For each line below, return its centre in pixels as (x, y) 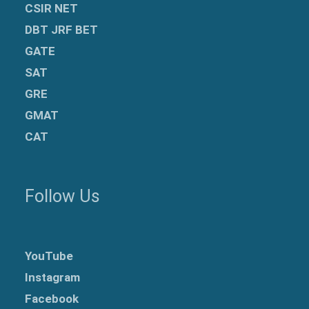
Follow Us (62, 197)
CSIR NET (51, 9)
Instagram (52, 277)
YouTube (49, 256)
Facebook (52, 298)
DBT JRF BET (61, 30)
